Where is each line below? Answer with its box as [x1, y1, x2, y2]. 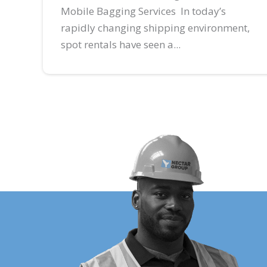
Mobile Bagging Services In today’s [61, 4, 226, 18]
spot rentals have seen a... [61, 37, 181, 51]
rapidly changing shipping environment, [61, 20, 250, 35]
